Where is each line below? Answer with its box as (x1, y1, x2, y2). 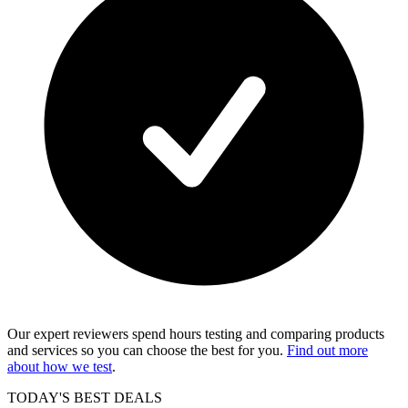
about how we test (7, 358, 112, 374)
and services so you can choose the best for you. (7, 342, 287, 358)
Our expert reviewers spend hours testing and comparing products (7, 325, 384, 342)
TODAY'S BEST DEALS (7, 389, 162, 405)
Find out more (287, 342, 368, 358)
